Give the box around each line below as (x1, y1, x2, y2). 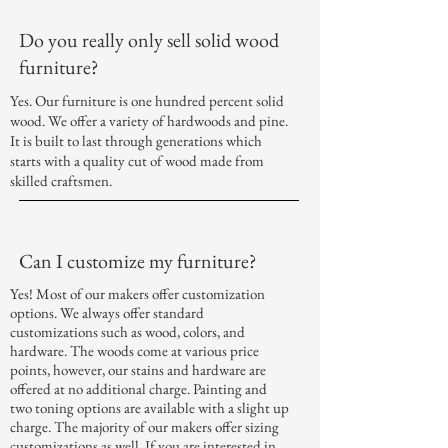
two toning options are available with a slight (10, 398, 273, 418)
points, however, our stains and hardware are (10, 360, 266, 380)
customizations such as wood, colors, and (10, 322, 245, 342)
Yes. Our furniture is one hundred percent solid (10, 91, 284, 111)
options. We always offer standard (10, 303, 204, 323)
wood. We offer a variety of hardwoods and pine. (10, 111, 288, 131)
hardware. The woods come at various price (10, 341, 259, 361)
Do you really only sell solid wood (19, 27, 279, 54)
